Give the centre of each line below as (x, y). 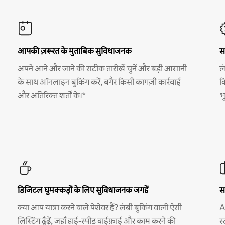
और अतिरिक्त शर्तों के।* (51, 95)
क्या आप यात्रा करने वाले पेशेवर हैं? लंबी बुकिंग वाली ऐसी (99, 207)
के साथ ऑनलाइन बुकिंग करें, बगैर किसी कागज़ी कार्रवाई (99, 82)
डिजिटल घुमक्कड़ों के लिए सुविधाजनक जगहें (83, 190)
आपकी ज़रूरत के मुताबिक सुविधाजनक (74, 51)
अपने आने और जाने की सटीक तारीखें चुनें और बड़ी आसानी (102, 68)
